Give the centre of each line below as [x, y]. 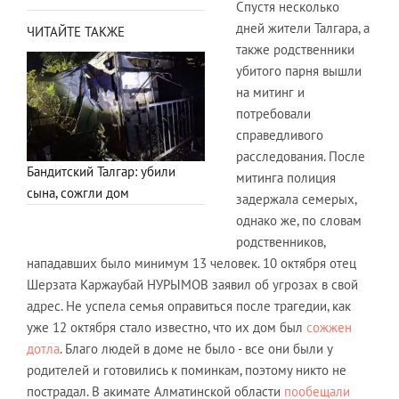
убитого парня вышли [299, 70]
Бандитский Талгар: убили [101, 172]
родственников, [281, 241]
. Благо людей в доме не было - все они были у [196, 348]
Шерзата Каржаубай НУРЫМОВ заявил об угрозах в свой [192, 284]
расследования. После [301, 156]
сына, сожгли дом [78, 193]
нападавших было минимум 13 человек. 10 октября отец [191, 263]
